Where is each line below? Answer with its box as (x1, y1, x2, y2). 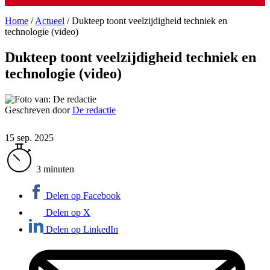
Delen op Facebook (46, 190, 121, 201)
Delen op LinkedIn (46, 224, 118, 234)
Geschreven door (5, 104, 72, 115)
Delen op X (46, 207, 90, 218)
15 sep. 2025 (5, 132, 54, 143)
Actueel (35, 16, 64, 26)
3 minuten (36, 163, 74, 174)
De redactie (72, 104, 116, 115)
